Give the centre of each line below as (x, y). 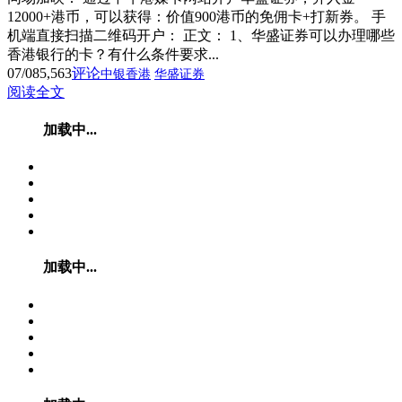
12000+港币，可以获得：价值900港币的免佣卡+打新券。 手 (197, 16)
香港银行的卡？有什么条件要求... (113, 54)
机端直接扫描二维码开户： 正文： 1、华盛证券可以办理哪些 (201, 35)
